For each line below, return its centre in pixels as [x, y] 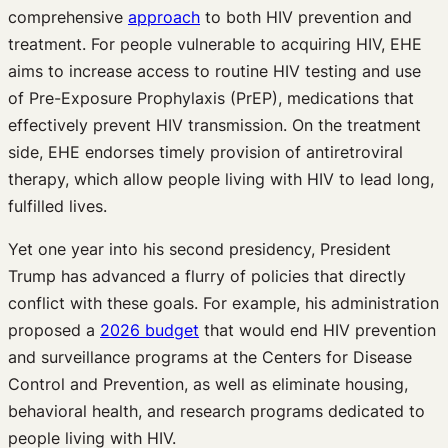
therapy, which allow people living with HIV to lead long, [221, 178]
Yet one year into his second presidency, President [199, 248]
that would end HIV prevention [317, 329]
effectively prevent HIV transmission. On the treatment [214, 124]
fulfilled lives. [57, 205]
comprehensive [68, 16]
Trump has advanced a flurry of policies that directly [207, 275]
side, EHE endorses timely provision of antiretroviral [205, 151]
